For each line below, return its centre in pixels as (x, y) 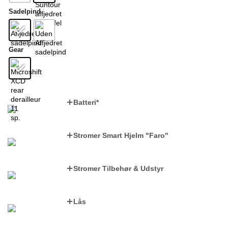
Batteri (85, 102)
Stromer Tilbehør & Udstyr (118, 168)
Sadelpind (25, 11)
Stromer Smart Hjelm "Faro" (121, 135)
